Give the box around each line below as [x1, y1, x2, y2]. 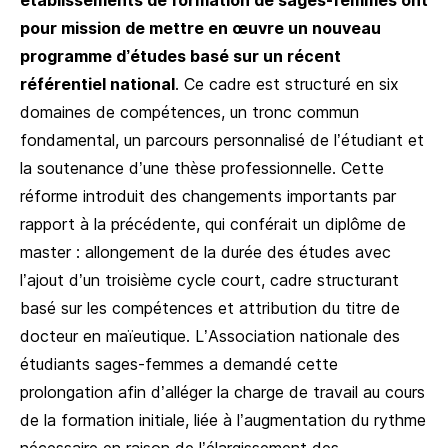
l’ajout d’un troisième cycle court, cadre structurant [20, 269, 399, 290]
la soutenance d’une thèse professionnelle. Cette [20, 157, 384, 178]
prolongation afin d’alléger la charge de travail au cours [20, 381, 425, 402]
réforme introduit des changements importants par [20, 185, 396, 206]
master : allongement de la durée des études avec [20, 241, 391, 262]
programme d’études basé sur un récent [20, 45, 341, 66]
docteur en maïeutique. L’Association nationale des [20, 325, 400, 346]
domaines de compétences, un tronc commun [20, 101, 359, 122]
